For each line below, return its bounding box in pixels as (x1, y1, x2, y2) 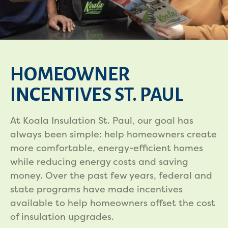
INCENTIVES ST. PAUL (10, 84, 183, 105)
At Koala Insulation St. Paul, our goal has (10, 115, 193, 126)
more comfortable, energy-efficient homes (10, 142, 203, 154)
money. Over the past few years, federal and (10, 170, 212, 181)
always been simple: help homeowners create (10, 129, 217, 140)
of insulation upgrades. (10, 211, 114, 222)
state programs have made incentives (10, 184, 183, 195)
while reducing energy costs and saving (10, 156, 188, 167)
